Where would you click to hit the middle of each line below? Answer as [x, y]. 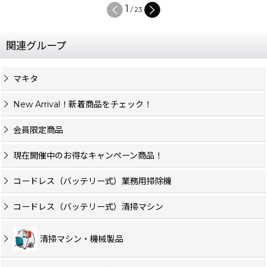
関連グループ [36, 45]
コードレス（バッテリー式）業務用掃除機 [92, 181]
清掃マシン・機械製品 [82, 239]
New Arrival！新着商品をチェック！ [83, 104]
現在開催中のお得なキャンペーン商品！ [88, 155]
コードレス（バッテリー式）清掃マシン [88, 207]
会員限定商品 [38, 130]
